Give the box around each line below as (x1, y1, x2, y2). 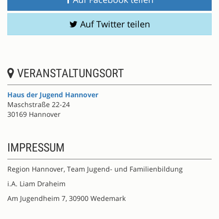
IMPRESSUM (7, 141, 65, 154)
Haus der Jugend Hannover (7, 90, 98, 99)
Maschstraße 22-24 (7, 100, 70, 109)
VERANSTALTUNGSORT (14, 66, 124, 80)
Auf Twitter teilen (77, 18, 150, 30)
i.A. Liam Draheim (7, 179, 66, 188)
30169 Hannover (7, 109, 61, 119)
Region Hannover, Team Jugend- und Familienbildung (7, 164, 183, 174)
